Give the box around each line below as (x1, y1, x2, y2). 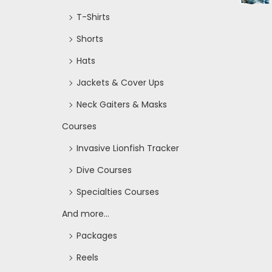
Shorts (76, 32, 103, 45)
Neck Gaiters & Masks (76, 98, 167, 110)
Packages (76, 229, 117, 242)
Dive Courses (76, 163, 132, 176)
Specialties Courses (76, 185, 159, 198)
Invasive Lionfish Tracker (76, 141, 179, 154)
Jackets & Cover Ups (76, 76, 164, 89)
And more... (62, 207, 109, 220)
